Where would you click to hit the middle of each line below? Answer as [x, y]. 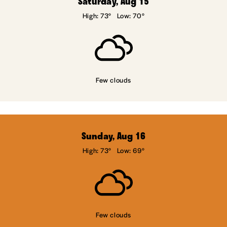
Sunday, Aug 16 [113, 136]
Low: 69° [131, 150]
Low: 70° [131, 16]
